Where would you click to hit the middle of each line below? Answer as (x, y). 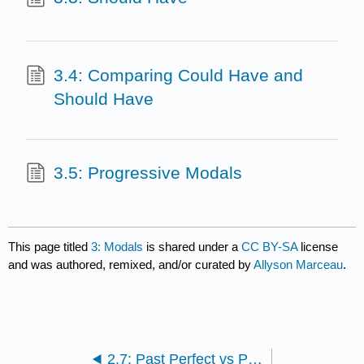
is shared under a (193, 247)
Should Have (103, 98)
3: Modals (117, 247)
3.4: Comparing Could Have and (178, 75)
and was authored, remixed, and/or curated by (131, 265)
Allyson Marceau (299, 265)
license (320, 247)
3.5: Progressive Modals (147, 173)
